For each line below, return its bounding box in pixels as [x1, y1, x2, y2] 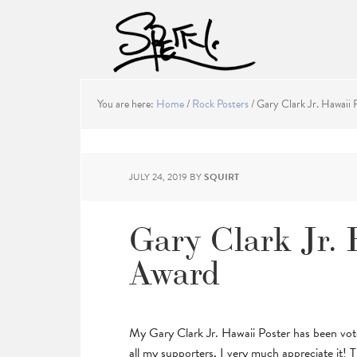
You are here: [97, 96, 156, 112]
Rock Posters [192, 96, 249, 112]
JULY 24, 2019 [129, 170, 187, 184]
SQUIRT [204, 170, 239, 184]
